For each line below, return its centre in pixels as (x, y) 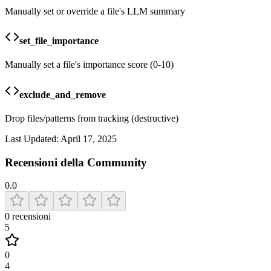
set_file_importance (59, 41)
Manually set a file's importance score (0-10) (89, 65)
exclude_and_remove (63, 94)
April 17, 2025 (89, 139)
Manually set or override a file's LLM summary (95, 11)
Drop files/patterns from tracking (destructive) (92, 118)
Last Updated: (32, 139)
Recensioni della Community (76, 162)
